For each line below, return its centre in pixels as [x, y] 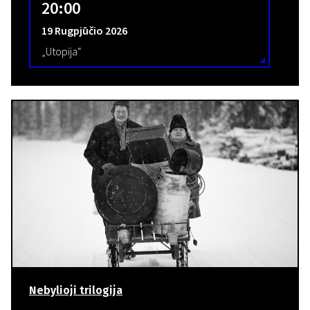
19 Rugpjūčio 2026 [84, 30]
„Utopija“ [62, 51]
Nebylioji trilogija [76, 290]
